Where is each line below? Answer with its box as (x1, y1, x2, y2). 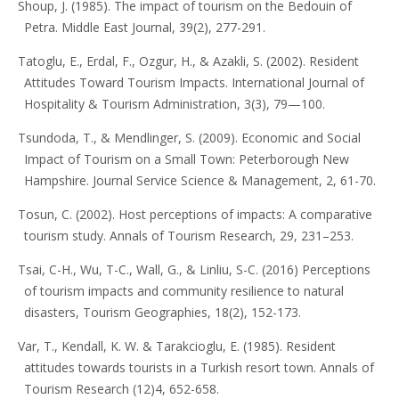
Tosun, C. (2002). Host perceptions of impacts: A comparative (17, 206, 372, 224)
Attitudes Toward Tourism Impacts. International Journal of (23, 74, 364, 92)
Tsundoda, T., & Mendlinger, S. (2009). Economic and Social (17, 129, 361, 147)
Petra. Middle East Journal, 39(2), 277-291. (23, 19, 265, 37)
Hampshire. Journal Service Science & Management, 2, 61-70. (23, 172, 376, 190)
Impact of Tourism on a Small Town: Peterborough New (23, 151, 349, 168)
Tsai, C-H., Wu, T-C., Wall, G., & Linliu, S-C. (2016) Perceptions (17, 261, 370, 279)
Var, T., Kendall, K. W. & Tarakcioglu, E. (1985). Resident (17, 338, 336, 355)
